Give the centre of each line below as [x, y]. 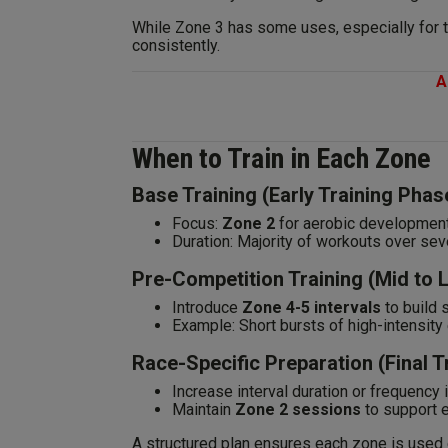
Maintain [203, 409]
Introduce [207, 307]
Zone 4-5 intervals [311, 307]
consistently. [176, 45]
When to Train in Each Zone [281, 158]
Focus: [197, 223]
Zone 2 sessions [298, 409]
